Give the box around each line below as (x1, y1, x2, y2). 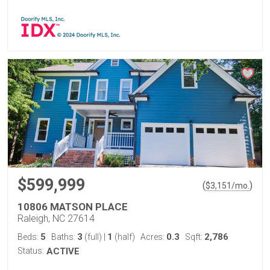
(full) (83, 232, 104, 242)
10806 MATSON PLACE (17, 201, 128, 213)
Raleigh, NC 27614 (17, 213, 95, 224)
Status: (17, 246, 44, 256)
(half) (113, 232, 135, 242)
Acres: (140, 232, 166, 242)
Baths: (51, 232, 77, 242)
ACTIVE (46, 246, 80, 257)
